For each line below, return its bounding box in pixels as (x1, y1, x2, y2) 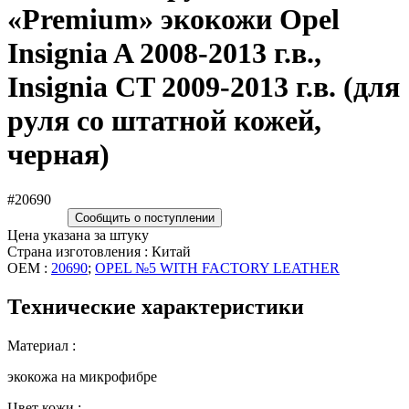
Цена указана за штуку (7, 226, 149, 243)
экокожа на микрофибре (7, 368, 157, 384)
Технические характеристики (7, 294, 304, 319)
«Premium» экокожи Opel (7, 3, 340, 37)
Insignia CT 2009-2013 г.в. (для (7, 70, 400, 104)
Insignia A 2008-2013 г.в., (7, 37, 321, 70)
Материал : (7, 337, 76, 353)
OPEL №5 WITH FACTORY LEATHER (95, 259, 340, 276)
